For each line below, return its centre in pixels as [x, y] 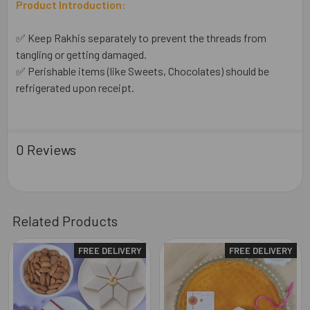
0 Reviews [46, 149]
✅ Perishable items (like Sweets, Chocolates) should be [143, 71]
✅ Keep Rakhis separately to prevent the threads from [141, 37]
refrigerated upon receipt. [75, 87]
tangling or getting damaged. [81, 54]
